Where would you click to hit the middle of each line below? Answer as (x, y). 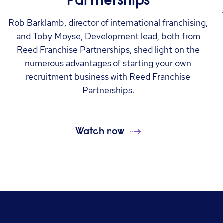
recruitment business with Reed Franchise (108, 77)
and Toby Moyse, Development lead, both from (108, 36)
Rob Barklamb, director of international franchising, (108, 23)
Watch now (100, 131)
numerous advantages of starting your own (108, 63)
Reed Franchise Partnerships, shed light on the (108, 50)
